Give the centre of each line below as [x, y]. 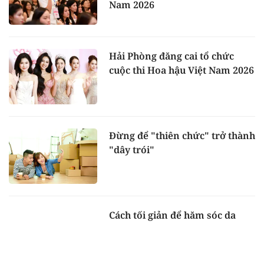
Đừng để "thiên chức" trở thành [182, 135]
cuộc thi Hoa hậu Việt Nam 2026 [181, 70]
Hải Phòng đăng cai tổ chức [171, 56]
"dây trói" [132, 149]
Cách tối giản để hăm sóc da [172, 215]
